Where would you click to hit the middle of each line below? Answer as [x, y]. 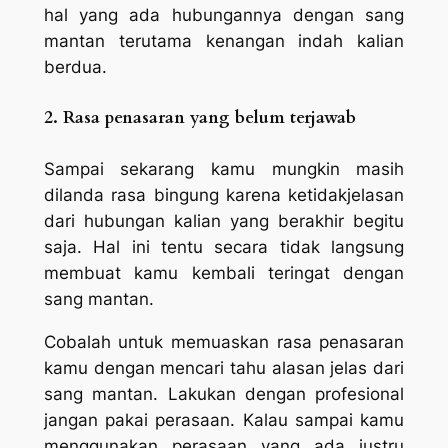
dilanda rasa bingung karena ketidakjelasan [224, 195]
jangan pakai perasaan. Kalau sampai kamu [224, 419]
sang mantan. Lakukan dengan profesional [224, 393]
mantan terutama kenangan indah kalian [224, 40]
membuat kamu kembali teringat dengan [224, 273]
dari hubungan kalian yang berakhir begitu [224, 221]
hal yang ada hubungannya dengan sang [224, 14]
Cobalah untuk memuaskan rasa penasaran [224, 341]
